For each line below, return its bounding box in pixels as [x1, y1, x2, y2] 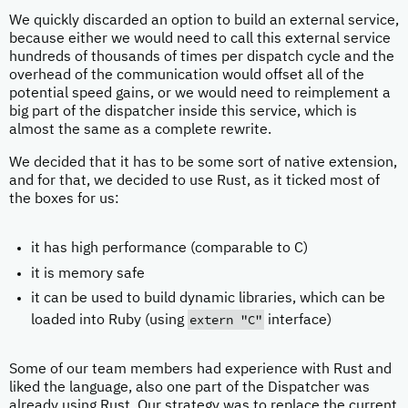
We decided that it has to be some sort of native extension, [9, 156, 397, 171]
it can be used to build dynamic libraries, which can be [31, 291, 385, 306]
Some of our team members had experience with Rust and [9, 362, 392, 377]
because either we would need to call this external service [9, 32, 391, 47]
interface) [264, 312, 331, 328]
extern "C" [189, 311, 262, 328]
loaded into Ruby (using [31, 312, 188, 328]
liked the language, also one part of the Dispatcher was [9, 380, 370, 395]
